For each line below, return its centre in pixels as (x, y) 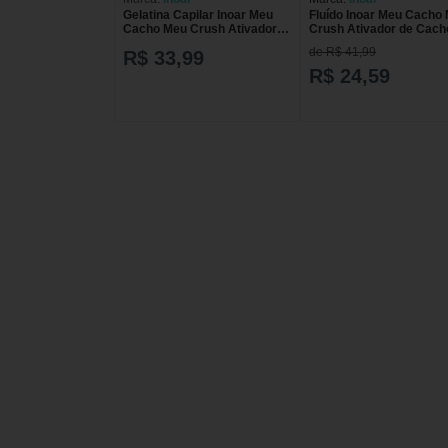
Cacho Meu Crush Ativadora (203, 29)
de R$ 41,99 (342, 51)
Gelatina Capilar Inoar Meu (198, 15)
